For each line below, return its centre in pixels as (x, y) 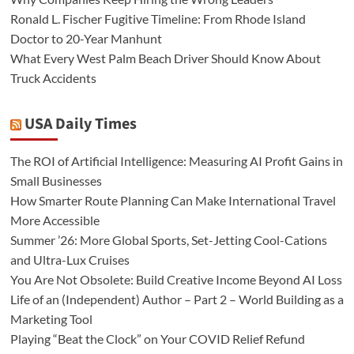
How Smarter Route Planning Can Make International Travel (173, 200)
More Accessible (55, 220)
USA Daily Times (80, 124)
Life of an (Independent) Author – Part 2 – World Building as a (177, 299)
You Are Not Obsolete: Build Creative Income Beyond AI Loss (176, 279)
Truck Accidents (53, 77)
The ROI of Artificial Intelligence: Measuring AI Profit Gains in (176, 160)
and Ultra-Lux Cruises (70, 259)
